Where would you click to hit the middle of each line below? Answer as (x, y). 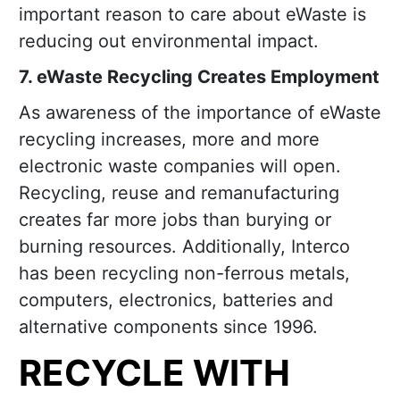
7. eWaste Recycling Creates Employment (199, 77)
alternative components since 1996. (168, 327)
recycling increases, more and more (169, 140)
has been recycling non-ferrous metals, (184, 274)
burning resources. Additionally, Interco (184, 247)
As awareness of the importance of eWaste (200, 113)
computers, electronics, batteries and (176, 300)
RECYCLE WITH (154, 373)
